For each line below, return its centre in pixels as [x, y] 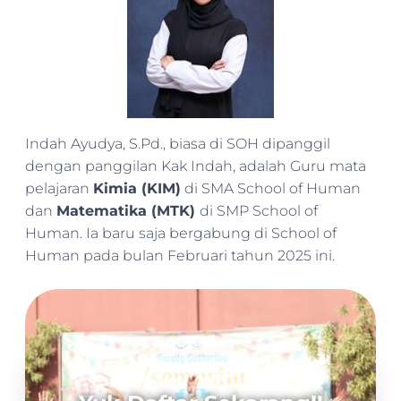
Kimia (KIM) [137, 188]
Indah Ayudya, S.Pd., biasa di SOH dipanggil [178, 143]
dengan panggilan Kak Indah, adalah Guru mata [196, 166]
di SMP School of [259, 210]
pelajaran [59, 188]
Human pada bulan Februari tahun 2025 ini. [180, 255]
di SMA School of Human [271, 188]
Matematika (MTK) [128, 210]
